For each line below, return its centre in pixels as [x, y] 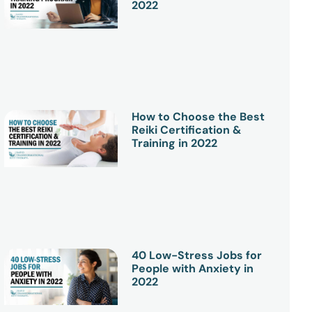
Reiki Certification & [187, 130]
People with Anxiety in [193, 268]
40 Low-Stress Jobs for [197, 255]
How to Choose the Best [198, 117]
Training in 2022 [175, 143]
